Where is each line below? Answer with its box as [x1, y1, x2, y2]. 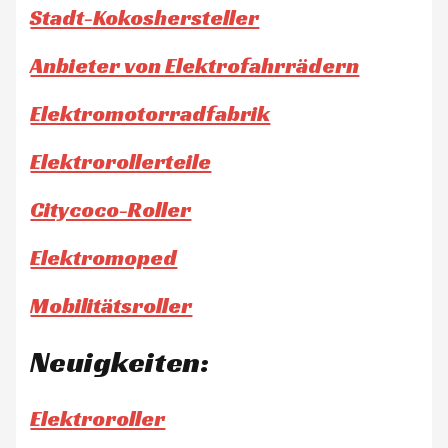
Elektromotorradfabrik [30, 100, 271, 128]
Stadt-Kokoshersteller [30, 4, 260, 32]
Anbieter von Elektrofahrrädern [30, 52, 360, 80]
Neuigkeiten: [30, 343, 210, 382]
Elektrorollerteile [30, 148, 212, 176]
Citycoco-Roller [30, 196, 192, 224]
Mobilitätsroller [30, 292, 193, 320]
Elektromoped [30, 244, 178, 272]
